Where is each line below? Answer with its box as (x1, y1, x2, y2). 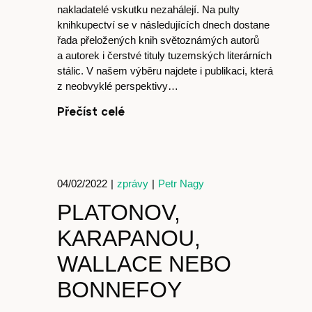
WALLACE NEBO (57, 251, 231, 276)
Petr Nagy (158, 178, 204, 189)
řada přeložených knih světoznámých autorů (57, 34, 259, 46)
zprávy (117, 178, 148, 189)
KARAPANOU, (57, 226, 201, 251)
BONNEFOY (57, 277, 182, 302)
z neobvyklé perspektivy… (57, 80, 178, 92)
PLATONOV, (57, 200, 180, 225)
